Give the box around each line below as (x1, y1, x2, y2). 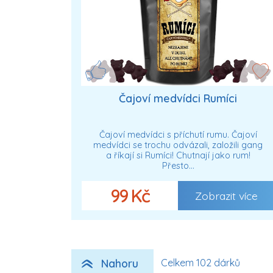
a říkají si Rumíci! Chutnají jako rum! (105, 150, 250, 161)
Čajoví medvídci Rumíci (119, 91, 237, 105)
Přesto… (161, 160, 194, 172)
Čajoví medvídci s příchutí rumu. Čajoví (99, 129, 257, 141)
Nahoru (101, 256, 138, 270)
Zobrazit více (194, 188, 258, 202)
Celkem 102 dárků (161, 256, 240, 269)
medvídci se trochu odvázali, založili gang (93, 140, 263, 151)
